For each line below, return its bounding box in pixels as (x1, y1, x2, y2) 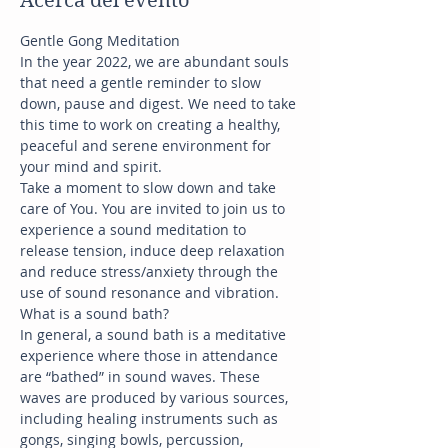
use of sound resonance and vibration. (20, 283, 279, 303)
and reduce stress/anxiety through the (20, 262, 282, 282)
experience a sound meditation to (20, 220, 250, 240)
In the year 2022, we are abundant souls (20, 52, 293, 72)
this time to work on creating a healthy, (20, 115, 284, 135)
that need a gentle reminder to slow (20, 73, 265, 93)
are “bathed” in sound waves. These (20, 367, 264, 387)
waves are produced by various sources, (20, 388, 292, 408)
